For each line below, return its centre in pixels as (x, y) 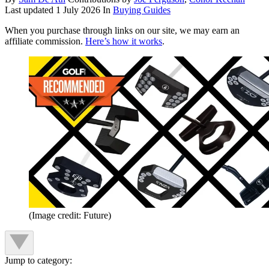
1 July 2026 (78, 10)
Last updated (30, 10)
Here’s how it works (124, 41)
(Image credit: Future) (70, 216)
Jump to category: (38, 261)
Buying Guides (142, 10)
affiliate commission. (45, 41)
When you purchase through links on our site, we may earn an (122, 31)
